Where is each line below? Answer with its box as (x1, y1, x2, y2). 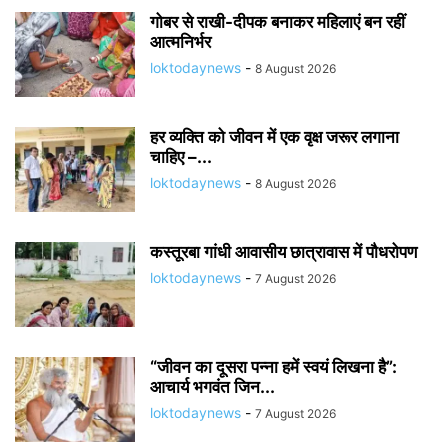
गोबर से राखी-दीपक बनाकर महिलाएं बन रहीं (150, 11, 405, 32)
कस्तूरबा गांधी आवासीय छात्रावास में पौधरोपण (150, 241, 417, 262)
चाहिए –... (150, 146, 212, 167)
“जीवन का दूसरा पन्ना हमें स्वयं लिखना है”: (150, 356, 397, 377)
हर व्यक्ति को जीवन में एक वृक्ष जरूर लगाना (150, 126, 399, 147)
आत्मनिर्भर (150, 31, 211, 52)
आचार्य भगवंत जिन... (150, 376, 275, 397)
